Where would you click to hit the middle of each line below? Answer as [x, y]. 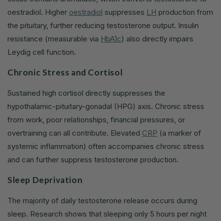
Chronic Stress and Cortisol [65, 72]
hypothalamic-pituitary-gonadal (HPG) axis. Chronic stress [106, 106]
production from [185, 12]
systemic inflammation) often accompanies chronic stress [106, 146]
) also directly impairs [157, 38]
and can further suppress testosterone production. [93, 159]
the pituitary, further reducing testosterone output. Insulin [103, 25]
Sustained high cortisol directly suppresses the [86, 93]
